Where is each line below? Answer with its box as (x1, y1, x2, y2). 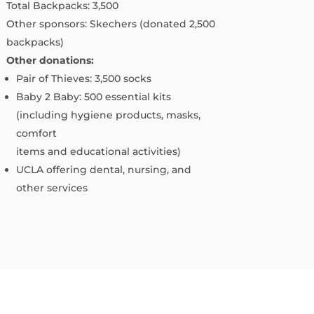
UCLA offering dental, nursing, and (15, 163, 191, 177)
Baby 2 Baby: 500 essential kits (15, 90, 171, 104)
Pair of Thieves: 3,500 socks (15, 72, 151, 86)
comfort (15, 127, 57, 140)
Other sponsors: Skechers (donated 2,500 (6, 18, 215, 31)
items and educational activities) (15, 145, 181, 158)
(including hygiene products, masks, (15, 109, 200, 122)
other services (15, 182, 88, 195)
